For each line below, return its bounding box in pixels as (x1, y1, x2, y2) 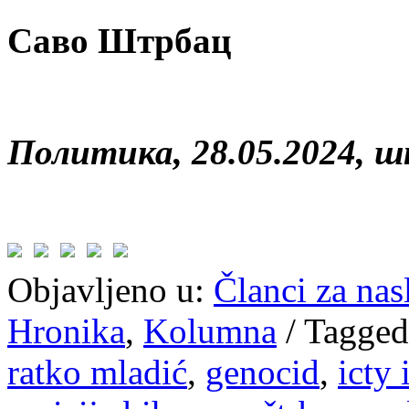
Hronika (7, 310, 125, 351)
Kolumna (143, 310, 277, 351)
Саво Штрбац (7, 20, 231, 60)
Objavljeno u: (7, 269, 204, 309)
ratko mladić (7, 351, 187, 392)
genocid (205, 351, 320, 392)
